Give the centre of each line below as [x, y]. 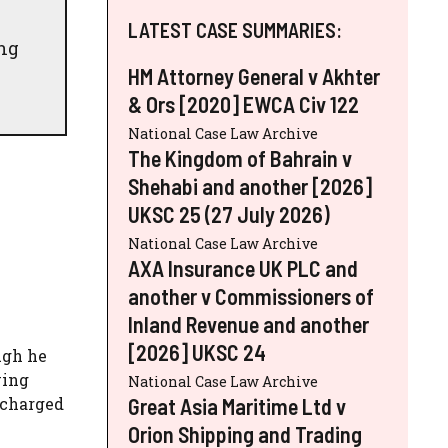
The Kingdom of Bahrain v [240, 157]
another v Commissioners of [251, 295]
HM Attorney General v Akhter [254, 75]
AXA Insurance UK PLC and [243, 267]
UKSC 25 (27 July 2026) [229, 213]
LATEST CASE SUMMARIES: [235, 29]
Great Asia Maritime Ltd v [237, 405]
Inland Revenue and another [248, 323]
